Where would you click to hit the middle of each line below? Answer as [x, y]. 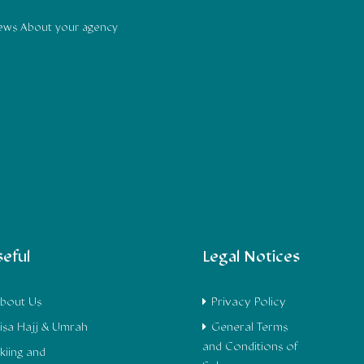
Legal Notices [251, 258]
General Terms [250, 327]
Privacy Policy [249, 302]
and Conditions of [251, 347]
